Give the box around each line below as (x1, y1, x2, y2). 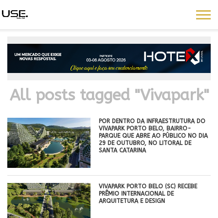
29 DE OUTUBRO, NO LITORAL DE (99, 139, 192, 146)
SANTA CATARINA (99, 146, 146, 154)
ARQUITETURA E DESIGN (99, 197, 165, 204)
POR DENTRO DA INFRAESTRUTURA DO (99, 117, 206, 125)
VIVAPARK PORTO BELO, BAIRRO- (99, 125, 192, 132)
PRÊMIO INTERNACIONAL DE (99, 190, 174, 197)
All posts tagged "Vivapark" (9, 86, 209, 104)
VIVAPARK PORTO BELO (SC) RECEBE (99, 182, 198, 190)
